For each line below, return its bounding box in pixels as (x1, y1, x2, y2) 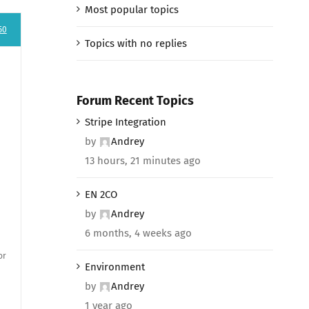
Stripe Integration (84, 115, 166, 128)
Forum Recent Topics (76, 92, 194, 108)
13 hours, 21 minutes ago (84, 154, 201, 167)
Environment (84, 260, 145, 273)
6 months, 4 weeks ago (84, 226, 192, 239)
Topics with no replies (84, 37, 187, 50)
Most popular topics (84, 3, 179, 16)
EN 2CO (84, 188, 117, 201)
